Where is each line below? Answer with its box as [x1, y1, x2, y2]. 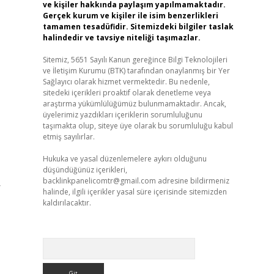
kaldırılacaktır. [42, 198, 91, 208]
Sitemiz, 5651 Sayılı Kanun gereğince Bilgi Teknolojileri [42, 54, 228, 65]
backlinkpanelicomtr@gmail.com [42, 176, 156, 186]
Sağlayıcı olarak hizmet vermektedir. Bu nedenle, [42, 76, 210, 87]
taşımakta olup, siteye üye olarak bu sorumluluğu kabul [42, 120, 233, 131]
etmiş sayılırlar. [42, 131, 95, 142]
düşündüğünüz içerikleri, [42, 165, 127, 175]
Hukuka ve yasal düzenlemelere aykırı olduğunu [42, 154, 207, 164]
